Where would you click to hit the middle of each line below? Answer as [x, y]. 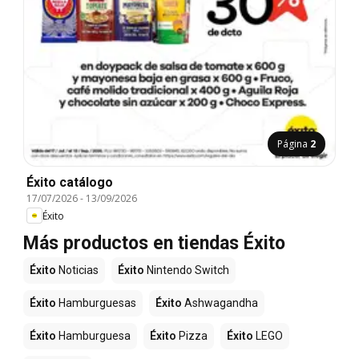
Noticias [77, 270]
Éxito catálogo [70, 182]
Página [294, 144]
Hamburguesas [96, 303]
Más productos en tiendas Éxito [154, 243]
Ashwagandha [220, 303]
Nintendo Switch [187, 270]
